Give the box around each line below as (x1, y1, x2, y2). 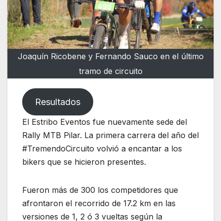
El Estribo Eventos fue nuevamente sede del (22, 116, 187, 127)
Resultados (35, 96, 80, 107)
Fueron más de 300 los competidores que (22, 184, 178, 195)
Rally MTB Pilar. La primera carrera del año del (22, 130, 199, 140)
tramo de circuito (78, 66, 143, 76)
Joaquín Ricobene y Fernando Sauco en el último (17, 51, 204, 61)
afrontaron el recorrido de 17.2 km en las (22, 198, 176, 208)
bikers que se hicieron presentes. (22, 156, 146, 167)
